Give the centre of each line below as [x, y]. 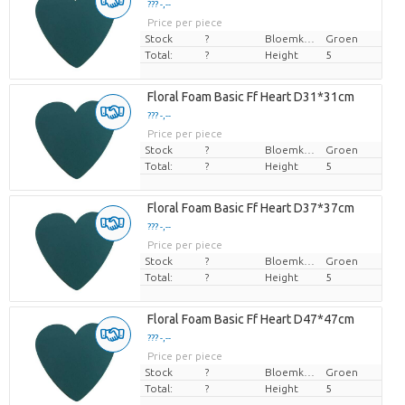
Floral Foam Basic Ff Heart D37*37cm [250, 208]
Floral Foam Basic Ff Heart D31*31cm [250, 97]
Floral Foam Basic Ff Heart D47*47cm [250, 320]
